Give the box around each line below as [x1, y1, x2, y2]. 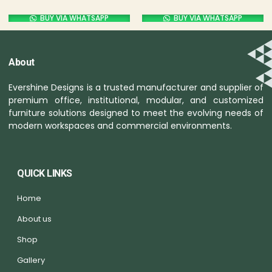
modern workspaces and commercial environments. [8, 120, 232, 132]
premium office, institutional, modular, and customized [8, 94, 263, 107]
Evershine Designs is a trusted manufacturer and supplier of [8, 81, 263, 94]
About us [17, 212, 52, 225]
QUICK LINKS [17, 166, 72, 181]
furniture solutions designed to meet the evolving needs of [8, 107, 263, 120]
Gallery [17, 254, 45, 266]
